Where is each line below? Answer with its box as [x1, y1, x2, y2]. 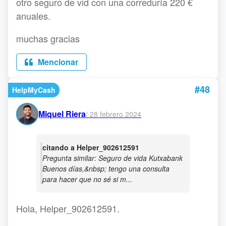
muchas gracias [16, 32, 80, 45]
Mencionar [36, 56, 78, 68]
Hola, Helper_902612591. [16, 202, 120, 215]
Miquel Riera [38, 108, 86, 120]
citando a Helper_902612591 [42, 142, 139, 153]
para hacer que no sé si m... [42, 174, 132, 185]
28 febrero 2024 [90, 108, 141, 119]
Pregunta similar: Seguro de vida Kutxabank [42, 153, 183, 163]
